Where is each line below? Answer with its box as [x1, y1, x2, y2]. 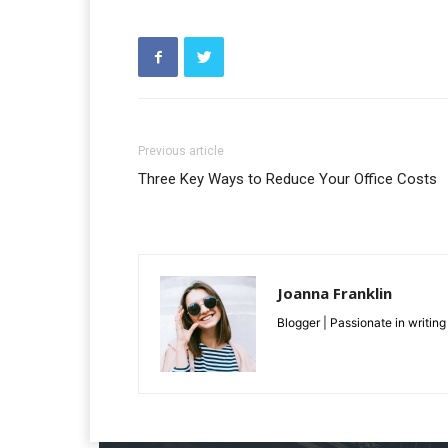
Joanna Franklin [277, 283, 392, 304]
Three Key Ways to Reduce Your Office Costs [138, 170, 437, 189]
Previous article [138, 144, 224, 159]
